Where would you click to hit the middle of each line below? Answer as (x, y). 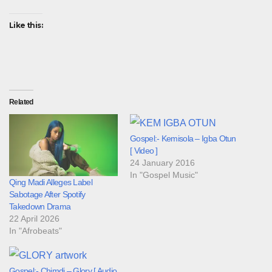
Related (21, 102)
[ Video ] (144, 150)
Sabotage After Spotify (47, 194)
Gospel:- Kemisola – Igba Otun (183, 138)
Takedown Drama (40, 206)
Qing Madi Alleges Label (51, 182)
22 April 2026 (34, 218)
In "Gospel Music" (164, 175)
